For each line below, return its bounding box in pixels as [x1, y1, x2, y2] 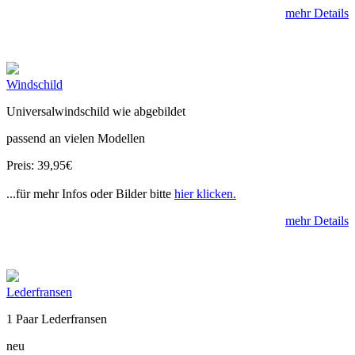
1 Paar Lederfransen [6, 311, 107, 326]
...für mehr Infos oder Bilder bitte [6, 186, 174, 200]
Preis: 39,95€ [6, 158, 72, 172]
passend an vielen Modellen [6, 131, 145, 145]
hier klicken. [174, 186, 236, 200]
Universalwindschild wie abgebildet [6, 104, 185, 118]
